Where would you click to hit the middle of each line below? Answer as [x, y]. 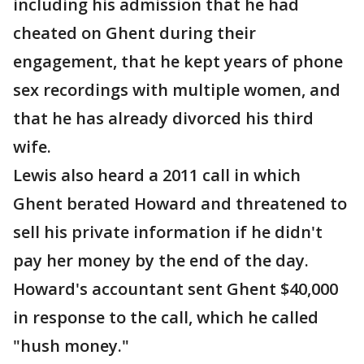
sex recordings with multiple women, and [177, 90]
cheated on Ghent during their [134, 33]
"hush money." [71, 346]
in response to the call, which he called [166, 317]
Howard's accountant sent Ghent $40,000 [175, 289]
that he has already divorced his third [163, 118]
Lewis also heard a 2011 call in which [157, 175]
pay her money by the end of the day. [161, 260]
